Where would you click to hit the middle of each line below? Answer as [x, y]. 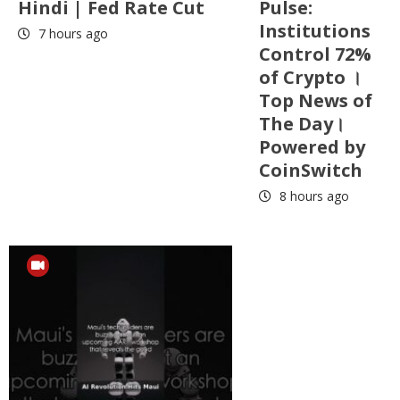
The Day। [302, 123]
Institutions [315, 30]
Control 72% [315, 54]
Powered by [312, 146]
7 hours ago [71, 33]
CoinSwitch [311, 170]
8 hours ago [312, 196]
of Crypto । [310, 77]
